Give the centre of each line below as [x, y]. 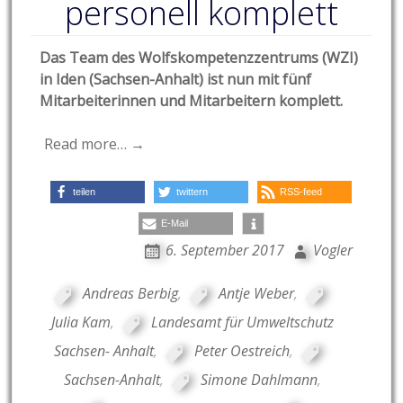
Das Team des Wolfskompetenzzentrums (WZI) [199, 58]
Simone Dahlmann [259, 380]
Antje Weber [257, 294]
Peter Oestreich [242, 351]
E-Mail [174, 224]
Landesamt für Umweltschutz [242, 322]
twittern [193, 192]
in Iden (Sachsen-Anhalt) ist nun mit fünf [176, 80]
